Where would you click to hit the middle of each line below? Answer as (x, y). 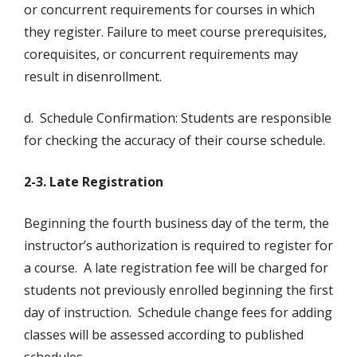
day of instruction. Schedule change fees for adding (178, 313)
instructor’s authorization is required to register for (178, 246)
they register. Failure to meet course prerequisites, (175, 32)
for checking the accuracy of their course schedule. (175, 141)
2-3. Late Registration (94, 182)
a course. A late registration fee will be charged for (176, 268)
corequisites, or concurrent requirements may (161, 55)
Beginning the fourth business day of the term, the (177, 224)
